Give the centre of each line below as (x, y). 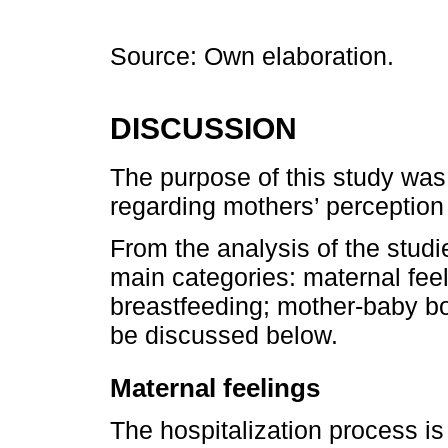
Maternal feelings (215, 387)
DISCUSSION (203, 128)
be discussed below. (224, 334)
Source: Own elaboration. (252, 56)
